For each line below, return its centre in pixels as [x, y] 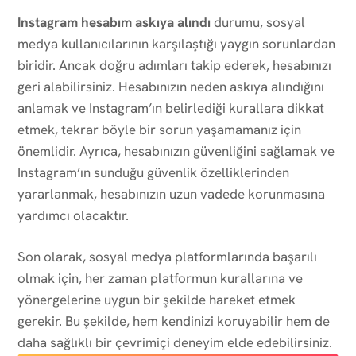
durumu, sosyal [258, 22]
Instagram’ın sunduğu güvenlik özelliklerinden [153, 172]
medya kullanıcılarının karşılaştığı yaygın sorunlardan [176, 43]
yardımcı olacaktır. [73, 215]
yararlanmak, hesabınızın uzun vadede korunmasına [171, 193]
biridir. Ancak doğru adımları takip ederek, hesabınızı [174, 65]
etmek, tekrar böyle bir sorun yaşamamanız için [159, 129]
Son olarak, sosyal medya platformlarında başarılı [167, 256]
